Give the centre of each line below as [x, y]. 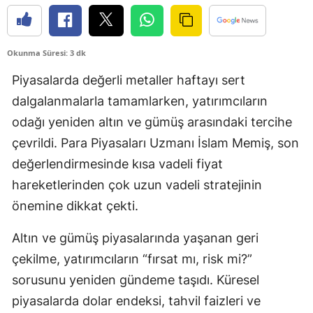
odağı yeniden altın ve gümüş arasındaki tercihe [152, 122]
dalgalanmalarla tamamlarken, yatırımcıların [140, 101]
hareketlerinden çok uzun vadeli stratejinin [137, 184]
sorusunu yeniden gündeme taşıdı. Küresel [136, 279]
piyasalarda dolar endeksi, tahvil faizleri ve [136, 300]
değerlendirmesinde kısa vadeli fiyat [117, 163]
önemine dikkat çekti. [75, 205]
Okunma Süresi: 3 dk [46, 52]
